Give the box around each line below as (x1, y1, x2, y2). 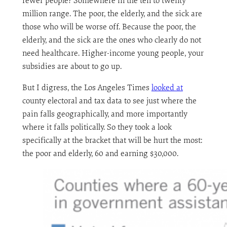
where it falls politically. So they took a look (22, 122, 172, 133)
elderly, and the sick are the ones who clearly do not (22, 34, 201, 45)
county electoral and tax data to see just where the (22, 96, 197, 106)
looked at (151, 83, 183, 93)
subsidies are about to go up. (22, 61, 122, 71)
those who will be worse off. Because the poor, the (22, 21, 196, 32)
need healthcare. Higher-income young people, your (22, 48, 204, 58)
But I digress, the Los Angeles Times (22, 83, 152, 93)
